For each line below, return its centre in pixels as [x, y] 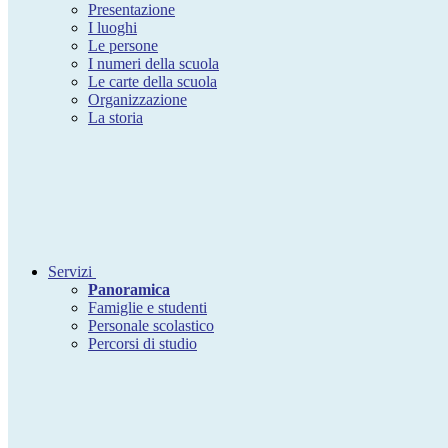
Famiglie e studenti [147, 308]
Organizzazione [137, 100]
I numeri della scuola [153, 64]
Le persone [123, 46]
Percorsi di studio [142, 344]
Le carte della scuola [152, 82]
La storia [115, 118]
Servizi [70, 272]
